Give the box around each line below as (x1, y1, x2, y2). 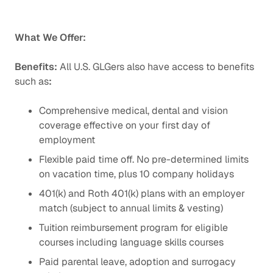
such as (15, 74, 49, 88)
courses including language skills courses (39, 235, 224, 249)
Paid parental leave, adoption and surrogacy (39, 255, 236, 268)
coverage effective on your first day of (39, 118, 210, 132)
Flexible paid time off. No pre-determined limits (39, 152, 249, 166)
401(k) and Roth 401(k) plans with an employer (39, 186, 245, 200)
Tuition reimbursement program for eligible (39, 221, 228, 234)
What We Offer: (15, 30, 88, 44)
